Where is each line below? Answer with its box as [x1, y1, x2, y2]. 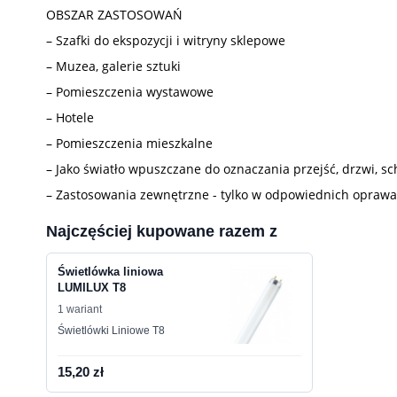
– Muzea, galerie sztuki [46, 58, 181, 74]
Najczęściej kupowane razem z [46, 222, 277, 240]
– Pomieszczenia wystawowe [46, 83, 214, 100]
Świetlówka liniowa [58, 265, 163, 278]
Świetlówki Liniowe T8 [58, 324, 165, 337]
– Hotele [46, 109, 94, 126]
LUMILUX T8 [58, 281, 126, 294]
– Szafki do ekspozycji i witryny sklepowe [46, 32, 285, 49]
